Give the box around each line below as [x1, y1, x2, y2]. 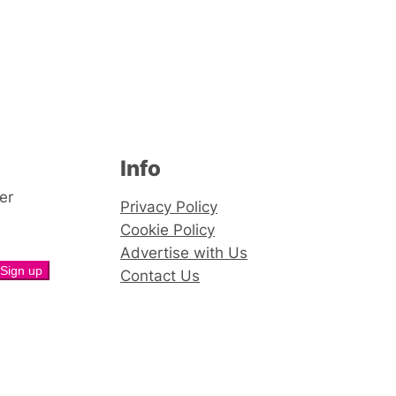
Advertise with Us [120, 243, 247, 262]
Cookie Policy [120, 220, 215, 239]
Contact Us [120, 266, 200, 285]
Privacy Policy [120, 197, 217, 216]
